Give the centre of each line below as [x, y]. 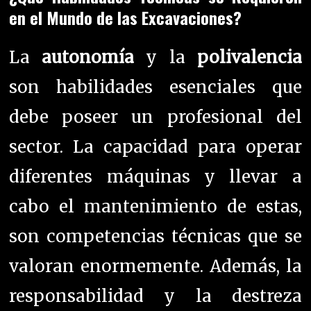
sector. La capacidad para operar [155, 147]
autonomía [88, 58]
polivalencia [249, 58]
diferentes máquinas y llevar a [155, 177]
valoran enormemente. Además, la [155, 267]
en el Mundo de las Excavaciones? [126, 18]
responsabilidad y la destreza [155, 296]
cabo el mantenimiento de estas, [155, 207]
